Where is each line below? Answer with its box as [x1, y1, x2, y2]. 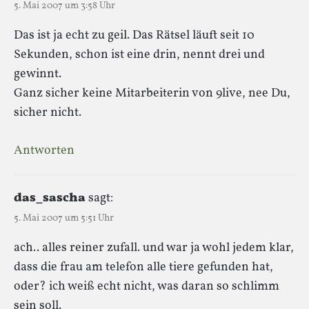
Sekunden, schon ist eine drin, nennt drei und [14, 46, 265, 63]
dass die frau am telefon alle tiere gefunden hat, [14, 258, 273, 276]
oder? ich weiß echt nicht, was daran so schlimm [14, 277, 279, 295]
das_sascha [14, 189, 86, 207]
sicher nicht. [14, 103, 81, 121]
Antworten [14, 141, 74, 159]
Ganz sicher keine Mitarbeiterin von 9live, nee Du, [14, 84, 290, 102]
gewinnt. [14, 65, 61, 83]
